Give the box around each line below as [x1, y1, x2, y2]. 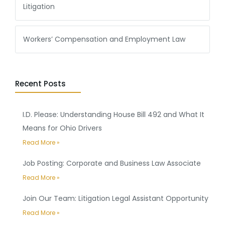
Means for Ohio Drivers [23, 123, 102, 133]
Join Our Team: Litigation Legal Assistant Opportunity [23, 193, 208, 203]
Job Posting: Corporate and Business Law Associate [23, 158, 201, 168]
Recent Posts [15, 78, 66, 89]
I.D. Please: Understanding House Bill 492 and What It [23, 109, 204, 120]
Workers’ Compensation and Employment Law [23, 34, 185, 44]
